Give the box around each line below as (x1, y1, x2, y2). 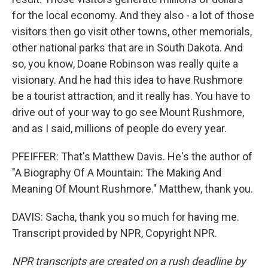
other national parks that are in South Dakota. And (12, 41, 243, 54)
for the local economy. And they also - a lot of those (12, 9, 254, 22)
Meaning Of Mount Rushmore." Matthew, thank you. (12, 182, 253, 195)
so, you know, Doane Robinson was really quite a (12, 57, 238, 70)
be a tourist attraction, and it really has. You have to (12, 90, 250, 102)
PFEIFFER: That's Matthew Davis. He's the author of (12, 150, 252, 163)
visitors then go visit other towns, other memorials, (12, 25, 252, 38)
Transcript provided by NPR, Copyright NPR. (12, 227, 217, 239)
